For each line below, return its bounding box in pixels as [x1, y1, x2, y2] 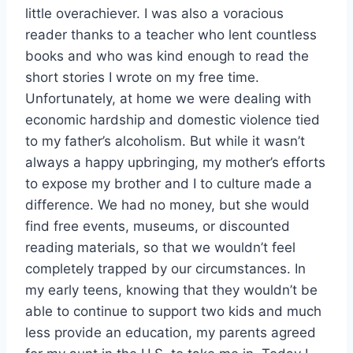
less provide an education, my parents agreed [25, 324, 316, 340]
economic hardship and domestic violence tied [25, 111, 320, 128]
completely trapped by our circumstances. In [25, 260, 306, 277]
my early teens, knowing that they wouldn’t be [25, 281, 318, 298]
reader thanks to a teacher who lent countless [25, 26, 317, 43]
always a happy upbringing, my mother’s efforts [25, 154, 325, 170]
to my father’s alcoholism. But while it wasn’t [25, 132, 305, 149]
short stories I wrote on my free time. [25, 69, 259, 85]
